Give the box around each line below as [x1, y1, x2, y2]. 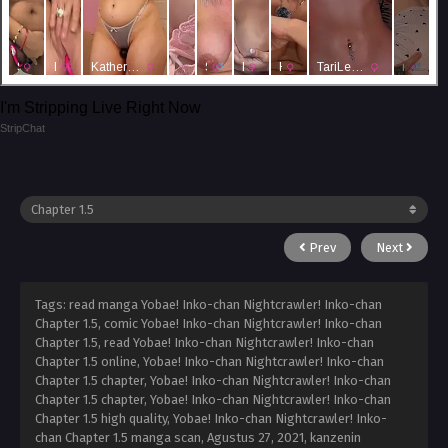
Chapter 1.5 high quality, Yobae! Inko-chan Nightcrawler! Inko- [35, 411, 387, 427]
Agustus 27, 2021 [207, 430, 304, 446]
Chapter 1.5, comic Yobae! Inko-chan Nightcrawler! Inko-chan [35, 316, 382, 332]
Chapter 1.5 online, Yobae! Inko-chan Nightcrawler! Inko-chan [35, 354, 384, 370]
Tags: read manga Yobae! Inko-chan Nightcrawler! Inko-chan [35, 297, 382, 313]
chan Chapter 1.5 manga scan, [35, 430, 207, 446]
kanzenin [310, 430, 361, 446]
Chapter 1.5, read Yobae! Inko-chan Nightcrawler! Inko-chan [35, 335, 374, 351]
